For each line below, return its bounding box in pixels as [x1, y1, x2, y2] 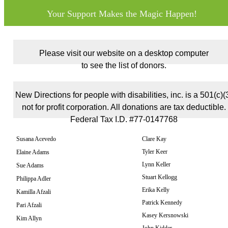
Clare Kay [142, 135, 166, 142]
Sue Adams [16, 162, 44, 169]
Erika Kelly [142, 186, 169, 193]
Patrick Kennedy [142, 199, 182, 206]
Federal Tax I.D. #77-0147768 [70, 115, 178, 124]
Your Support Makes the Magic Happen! [47, 9, 197, 19]
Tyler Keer [142, 148, 167, 155]
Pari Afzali [16, 202, 42, 209]
